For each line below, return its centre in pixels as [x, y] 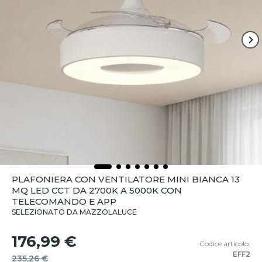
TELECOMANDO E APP [64, 201]
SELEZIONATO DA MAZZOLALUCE [74, 212]
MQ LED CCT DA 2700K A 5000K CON [97, 190]
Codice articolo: [225, 244]
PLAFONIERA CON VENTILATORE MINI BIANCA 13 [126, 179]
